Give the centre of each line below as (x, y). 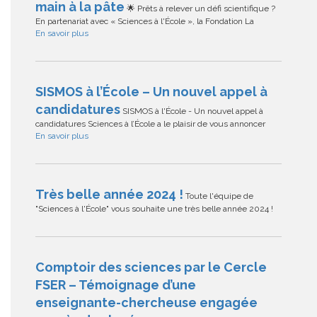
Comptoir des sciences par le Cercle (151, 267)
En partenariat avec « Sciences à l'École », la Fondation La (145, 22)
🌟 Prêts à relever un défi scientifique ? (200, 9)
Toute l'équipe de (218, 196)
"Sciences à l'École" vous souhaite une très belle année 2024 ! (154, 209)
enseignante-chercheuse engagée (146, 303)
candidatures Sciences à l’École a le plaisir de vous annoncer (150, 124)
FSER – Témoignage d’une (116, 285)
